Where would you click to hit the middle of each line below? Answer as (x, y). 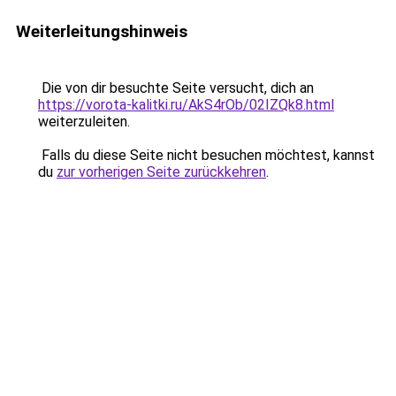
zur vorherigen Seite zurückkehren (161, 172)
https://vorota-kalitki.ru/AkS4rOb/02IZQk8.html (186, 105)
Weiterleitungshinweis (102, 31)
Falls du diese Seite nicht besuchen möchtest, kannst (206, 155)
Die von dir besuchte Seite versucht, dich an (176, 88)
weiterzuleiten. (84, 122)
